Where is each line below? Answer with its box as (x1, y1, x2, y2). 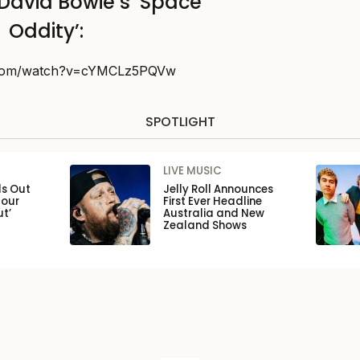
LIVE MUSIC (162, 163, 222, 179)
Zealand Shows (162, 218, 247, 234)
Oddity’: (8, 18, 84, 45)
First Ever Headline (162, 194, 262, 210)
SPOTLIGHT (145, 112, 215, 132)
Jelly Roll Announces (162, 182, 273, 198)
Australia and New (162, 206, 264, 222)
